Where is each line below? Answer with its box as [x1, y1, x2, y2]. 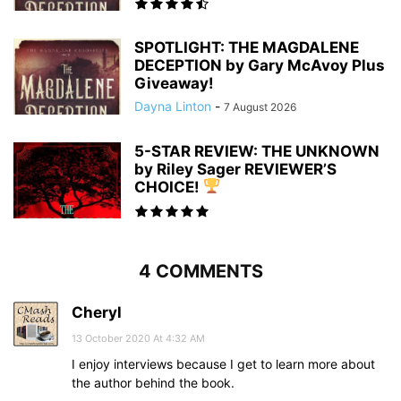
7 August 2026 [224, 99, 296, 114]
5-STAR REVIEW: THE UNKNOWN [134, 141, 380, 160]
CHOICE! [134, 177, 203, 196]
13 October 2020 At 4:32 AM [72, 331, 205, 345]
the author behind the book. [72, 374, 235, 390]
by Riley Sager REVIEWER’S [134, 159, 337, 178]
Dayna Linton [134, 98, 211, 114]
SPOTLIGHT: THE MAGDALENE [134, 38, 359, 56]
